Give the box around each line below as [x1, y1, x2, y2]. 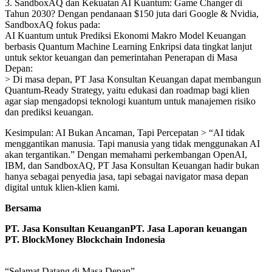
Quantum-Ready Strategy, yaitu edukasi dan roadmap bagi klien [5, 85, 250, 96]
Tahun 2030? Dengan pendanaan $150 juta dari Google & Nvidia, [5, 8, 259, 19]
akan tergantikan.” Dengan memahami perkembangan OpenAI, [5, 149, 247, 160]
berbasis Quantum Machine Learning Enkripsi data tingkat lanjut [5, 41, 252, 52]
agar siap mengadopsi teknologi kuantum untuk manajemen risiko [5, 96, 256, 107]
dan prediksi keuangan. [5, 107, 93, 118]
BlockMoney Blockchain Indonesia [22, 234, 165, 245]
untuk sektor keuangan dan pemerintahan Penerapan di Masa [5, 52, 237, 63]
